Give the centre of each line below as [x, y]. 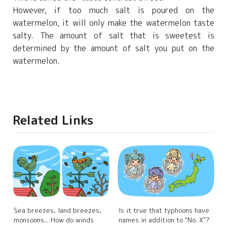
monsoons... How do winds [54, 220]
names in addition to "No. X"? [164, 220]
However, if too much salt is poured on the [113, 10]
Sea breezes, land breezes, [58, 211]
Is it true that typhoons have [164, 211]
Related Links [53, 120]
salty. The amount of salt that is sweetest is [113, 36]
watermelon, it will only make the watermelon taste [113, 23]
